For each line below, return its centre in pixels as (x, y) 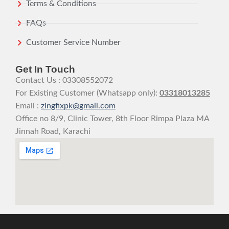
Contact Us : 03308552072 (64, 81)
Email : (28, 106)
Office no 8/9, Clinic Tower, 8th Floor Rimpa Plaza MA (112, 119)
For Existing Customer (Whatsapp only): (87, 93)
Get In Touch (45, 70)
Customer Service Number (74, 43)
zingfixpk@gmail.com (78, 106)
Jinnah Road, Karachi (53, 132)
